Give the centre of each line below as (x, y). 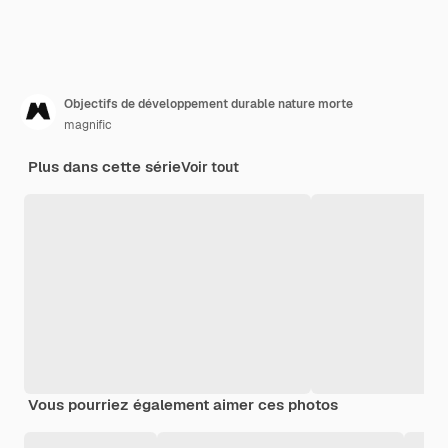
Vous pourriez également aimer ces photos (183, 404)
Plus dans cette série (104, 166)
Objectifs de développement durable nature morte (208, 103)
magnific (88, 124)
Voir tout (210, 166)
